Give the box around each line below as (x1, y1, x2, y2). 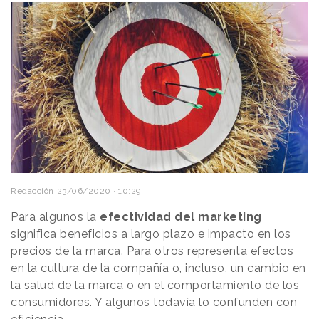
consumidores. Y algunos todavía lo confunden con (11, 296, 297, 310)
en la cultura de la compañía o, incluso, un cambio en (11, 261, 306, 276)
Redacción (11, 186, 54, 197)
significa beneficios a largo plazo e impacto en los (11, 227, 291, 241)
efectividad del (100, 210, 198, 224)
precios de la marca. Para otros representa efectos (11, 244, 293, 258)
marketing (198, 210, 262, 224)
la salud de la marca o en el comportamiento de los (11, 278, 299, 293)
